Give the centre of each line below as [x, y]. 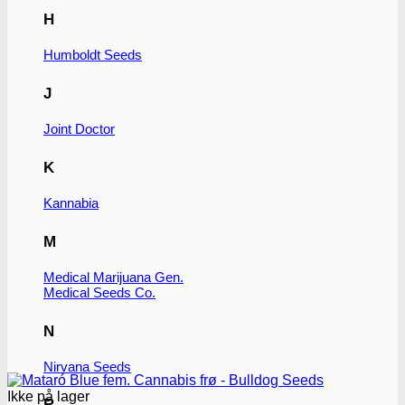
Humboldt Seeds [93, 55]
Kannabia [71, 202]
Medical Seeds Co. [99, 292]
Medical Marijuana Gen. [113, 277]
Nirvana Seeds [87, 366]
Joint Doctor [79, 129]
